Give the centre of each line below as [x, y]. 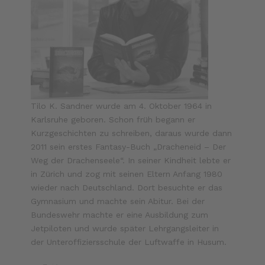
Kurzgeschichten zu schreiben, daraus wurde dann [132, 133]
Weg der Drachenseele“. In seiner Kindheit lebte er [131, 161]
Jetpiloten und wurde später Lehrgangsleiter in [125, 229]
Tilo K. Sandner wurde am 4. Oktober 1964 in [122, 106]
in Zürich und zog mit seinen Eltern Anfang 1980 [127, 174]
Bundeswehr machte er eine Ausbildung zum [120, 215]
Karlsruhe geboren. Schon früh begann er [113, 120]
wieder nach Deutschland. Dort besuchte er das [127, 188]
